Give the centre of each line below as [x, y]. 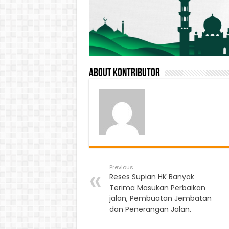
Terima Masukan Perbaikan [157, 188]
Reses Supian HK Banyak [152, 177]
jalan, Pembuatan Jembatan [160, 199]
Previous [121, 167]
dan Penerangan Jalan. [150, 209]
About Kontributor [124, 74]
